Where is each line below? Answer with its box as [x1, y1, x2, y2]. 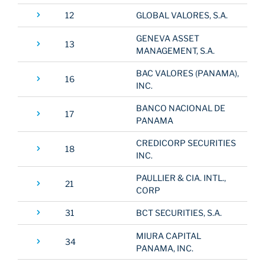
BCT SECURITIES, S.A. [136, 208, 222, 218]
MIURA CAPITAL [136, 231, 201, 241]
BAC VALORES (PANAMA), [136, 68, 239, 78]
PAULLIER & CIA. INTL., [136, 173, 226, 183]
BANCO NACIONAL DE [136, 103, 225, 113]
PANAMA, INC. [136, 243, 193, 253]
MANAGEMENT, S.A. [136, 46, 215, 56]
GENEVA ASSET [136, 33, 199, 43]
